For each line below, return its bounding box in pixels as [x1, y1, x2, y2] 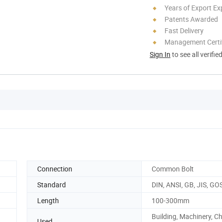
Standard [37, 179, 66, 189]
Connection [37, 164, 72, 173]
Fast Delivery [165, 25, 204, 35]
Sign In [150, 49, 170, 59]
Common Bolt [152, 164, 194, 173]
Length [37, 195, 59, 205]
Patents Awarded [165, 14, 218, 24]
